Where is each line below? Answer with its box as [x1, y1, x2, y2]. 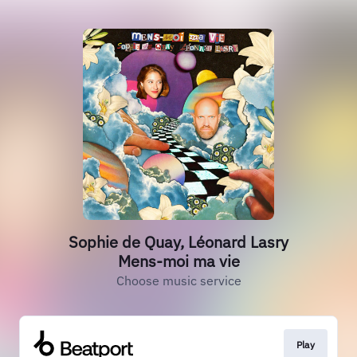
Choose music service [116, 273, 241, 288]
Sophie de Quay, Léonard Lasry [69, 231, 288, 253]
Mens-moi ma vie [117, 250, 240, 272]
